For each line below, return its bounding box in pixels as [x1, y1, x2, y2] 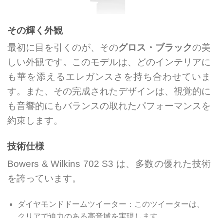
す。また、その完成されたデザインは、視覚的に [7, 86, 211, 97]
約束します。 [7, 115, 63, 126]
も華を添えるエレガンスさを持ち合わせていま [7, 72, 211, 82]
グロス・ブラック [118, 42, 192, 53]
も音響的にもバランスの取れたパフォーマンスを [7, 101, 211, 111]
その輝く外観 [7, 24, 63, 36]
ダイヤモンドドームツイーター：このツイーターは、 [17, 200, 204, 208]
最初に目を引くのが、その [7, 42, 118, 53]
